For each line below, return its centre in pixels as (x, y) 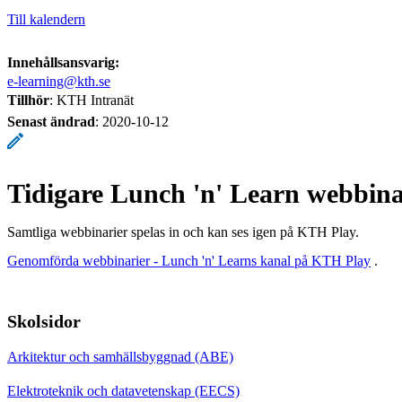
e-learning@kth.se (59, 81)
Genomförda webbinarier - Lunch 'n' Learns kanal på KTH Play (189, 260)
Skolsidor (44, 321)
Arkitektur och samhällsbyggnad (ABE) (120, 356)
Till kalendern (46, 19)
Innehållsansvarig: (63, 62)
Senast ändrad (51, 121)
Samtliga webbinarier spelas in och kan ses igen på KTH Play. (183, 232)
